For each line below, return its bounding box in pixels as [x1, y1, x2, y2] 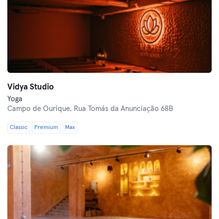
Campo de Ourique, [7, 105, 74, 112]
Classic [10, 125, 27, 131]
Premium [34, 125, 58, 131]
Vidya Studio [7, 83, 54, 91]
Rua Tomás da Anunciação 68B [74, 105, 173, 112]
